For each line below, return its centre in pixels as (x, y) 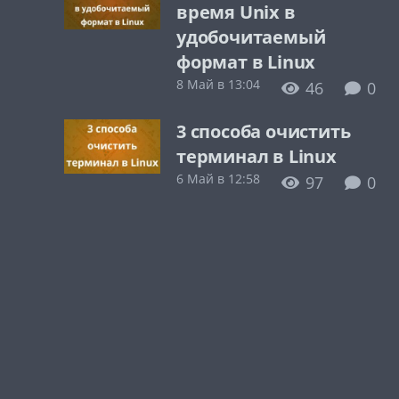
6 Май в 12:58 (218, 179)
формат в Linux (246, 62)
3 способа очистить (264, 131)
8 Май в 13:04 (218, 84)
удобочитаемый (251, 37)
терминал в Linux (256, 156)
